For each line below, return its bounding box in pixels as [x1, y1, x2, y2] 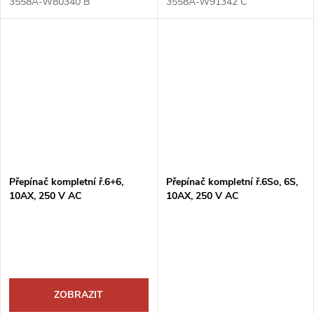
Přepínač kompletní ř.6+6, [9, 175, 123, 189]
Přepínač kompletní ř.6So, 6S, [165, 175, 298, 189]
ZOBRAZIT [54, 288, 104, 302]
